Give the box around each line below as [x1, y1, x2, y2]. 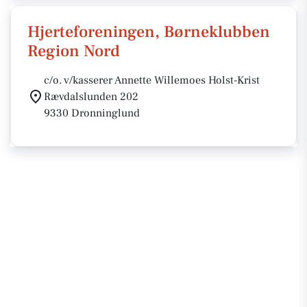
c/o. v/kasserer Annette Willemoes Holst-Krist [44, 73, 260, 87]
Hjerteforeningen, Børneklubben [27, 21, 270, 42]
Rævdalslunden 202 [44, 90, 138, 103]
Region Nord [27, 40, 120, 62]
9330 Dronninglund [44, 106, 140, 120]
